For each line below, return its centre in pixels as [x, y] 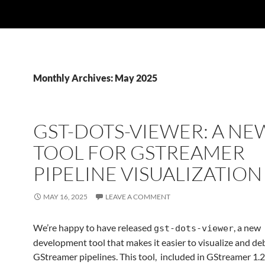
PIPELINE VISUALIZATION [148, 174]
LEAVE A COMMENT [138, 197]
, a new [247, 227]
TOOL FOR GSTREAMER [139, 152]
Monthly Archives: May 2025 [95, 78]
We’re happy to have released [93, 227]
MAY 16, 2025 [65, 197]
